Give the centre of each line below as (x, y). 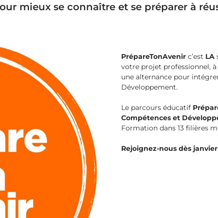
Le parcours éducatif (157, 108)
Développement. (149, 87)
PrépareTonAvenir (154, 56)
